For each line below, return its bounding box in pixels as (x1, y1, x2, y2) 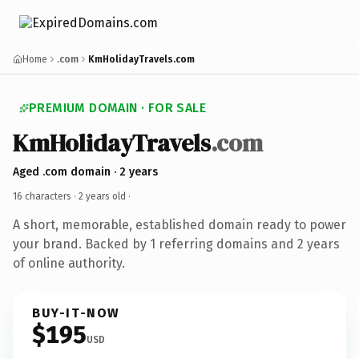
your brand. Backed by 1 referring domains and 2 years (13, 236, 340, 252)
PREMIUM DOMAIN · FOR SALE (29, 100, 206, 115)
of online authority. (13, 255, 125, 271)
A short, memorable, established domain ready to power (13, 216, 346, 232)
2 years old (79, 190, 126, 202)
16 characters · (13, 190, 79, 202)
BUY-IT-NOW (32, 305, 120, 321)
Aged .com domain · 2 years (13, 164, 158, 179)
